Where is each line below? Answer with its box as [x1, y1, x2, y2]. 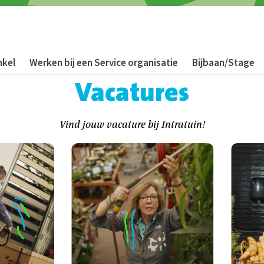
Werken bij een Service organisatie [29, 56, 178, 69]
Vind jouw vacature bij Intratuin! [59, 118, 205, 130]
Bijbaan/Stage [192, 56, 255, 69]
